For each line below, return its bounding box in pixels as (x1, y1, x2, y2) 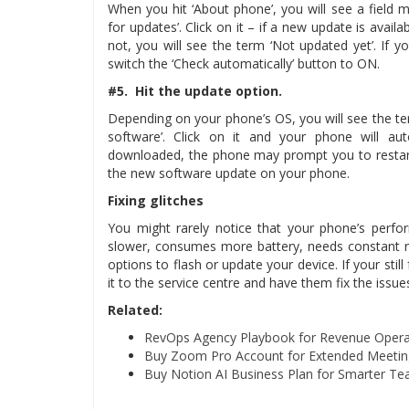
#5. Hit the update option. (108, 82, 282, 100)
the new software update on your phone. (108, 164, 353, 182)
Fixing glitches (108, 192, 204, 209)
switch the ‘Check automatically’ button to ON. (108, 55, 380, 72)
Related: (108, 301, 163, 319)
